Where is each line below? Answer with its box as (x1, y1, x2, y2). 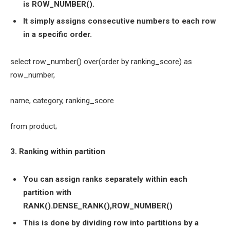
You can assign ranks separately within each (23, 175, 187, 184)
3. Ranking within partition (10, 147, 105, 157)
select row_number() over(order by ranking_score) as (10, 57, 192, 67)
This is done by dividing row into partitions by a (23, 218, 199, 227)
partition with (23, 188, 71, 198)
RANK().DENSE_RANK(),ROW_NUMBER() (23, 201, 172, 211)
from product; (10, 121, 57, 131)
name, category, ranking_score (10, 96, 114, 106)
